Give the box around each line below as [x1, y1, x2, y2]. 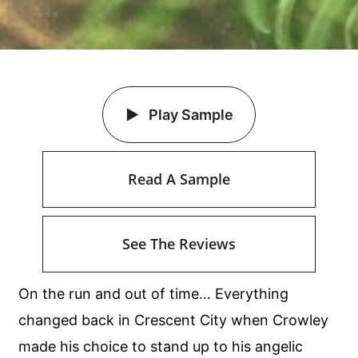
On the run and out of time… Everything [18, 285, 289, 303]
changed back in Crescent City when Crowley [18, 312, 329, 329]
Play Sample [145, 106, 233, 124]
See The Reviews [121, 234, 236, 254]
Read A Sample [127, 169, 230, 189]
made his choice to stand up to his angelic [18, 338, 304, 356]
